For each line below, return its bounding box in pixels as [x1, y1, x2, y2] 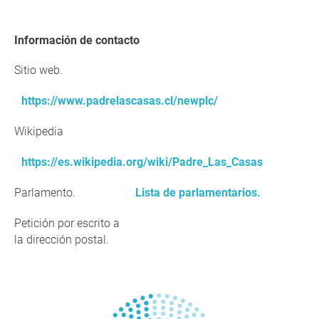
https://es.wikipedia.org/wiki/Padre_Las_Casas [21, 155, 263, 169]
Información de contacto [18, 33, 140, 47]
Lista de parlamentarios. [135, 186, 261, 199]
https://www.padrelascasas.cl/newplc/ [21, 94, 218, 108]
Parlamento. [14, 186, 75, 199]
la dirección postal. [14, 233, 109, 246]
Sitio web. [14, 63, 63, 77]
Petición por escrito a [14, 216, 120, 230]
